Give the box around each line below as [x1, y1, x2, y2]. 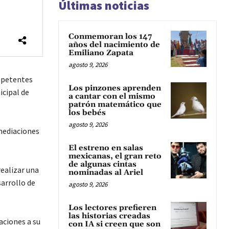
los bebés [68, 108, 106, 118]
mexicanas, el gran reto [68, 151, 162, 162]
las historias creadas [68, 211, 150, 221]
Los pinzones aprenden [68, 83, 161, 94]
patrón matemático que [68, 100, 162, 110]
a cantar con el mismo [68, 91, 155, 102]
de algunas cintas [68, 159, 136, 170]
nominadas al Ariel [68, 168, 143, 178]
